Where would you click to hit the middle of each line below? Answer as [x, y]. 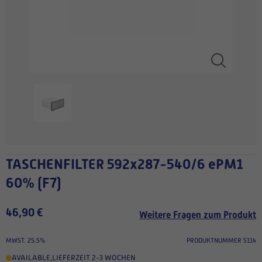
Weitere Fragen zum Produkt [198, 215]
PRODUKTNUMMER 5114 [221, 240]
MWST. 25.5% [26, 240]
